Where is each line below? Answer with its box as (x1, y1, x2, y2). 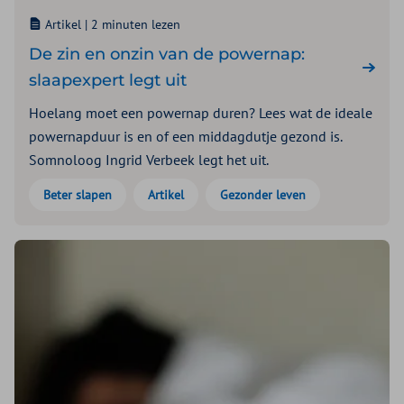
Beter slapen (43, 186, 112, 203)
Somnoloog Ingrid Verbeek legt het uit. (29, 150, 269, 169)
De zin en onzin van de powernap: (29, 43, 305, 64)
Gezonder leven (220, 186, 306, 203)
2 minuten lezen (91, 15, 180, 32)
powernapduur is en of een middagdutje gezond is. (29, 126, 342, 145)
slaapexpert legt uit (29, 69, 187, 90)
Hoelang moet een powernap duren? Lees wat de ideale (29, 103, 372, 122)
